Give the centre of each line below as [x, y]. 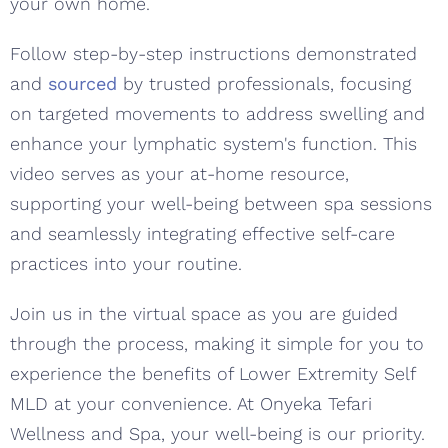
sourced [82, 83]
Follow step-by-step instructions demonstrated [213, 53]
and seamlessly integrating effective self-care [202, 233]
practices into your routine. [126, 263]
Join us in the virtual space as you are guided [204, 313]
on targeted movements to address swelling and [217, 113]
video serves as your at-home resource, [179, 173]
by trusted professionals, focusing [264, 83]
